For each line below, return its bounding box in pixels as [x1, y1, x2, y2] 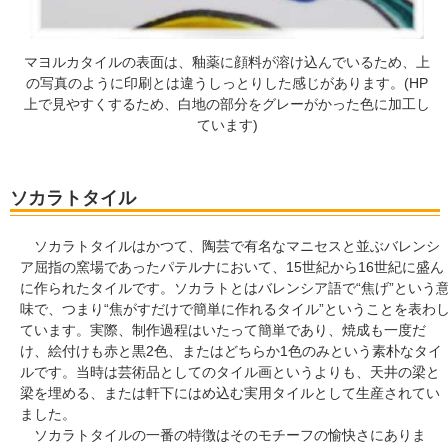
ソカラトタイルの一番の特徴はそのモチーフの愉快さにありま [20, 426, 426, 443]
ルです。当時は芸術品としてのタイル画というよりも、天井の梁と [20, 363, 440, 380]
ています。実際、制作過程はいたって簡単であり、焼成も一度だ [20, 321, 426, 338]
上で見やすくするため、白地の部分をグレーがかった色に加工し [24, 95, 431, 112]
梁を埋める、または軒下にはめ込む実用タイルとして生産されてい [20, 384, 440, 401]
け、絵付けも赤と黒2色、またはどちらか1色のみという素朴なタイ [20, 342, 442, 359]
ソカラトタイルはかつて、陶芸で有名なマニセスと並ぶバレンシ [20, 237, 440, 254]
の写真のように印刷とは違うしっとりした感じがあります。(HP [26, 74, 429, 91]
